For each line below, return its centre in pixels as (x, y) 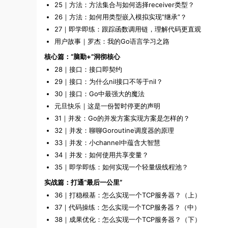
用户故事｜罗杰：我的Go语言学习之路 (112, 41)
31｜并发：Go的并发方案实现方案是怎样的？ (122, 118)
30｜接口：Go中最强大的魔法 (99, 94)
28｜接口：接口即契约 (88, 69)
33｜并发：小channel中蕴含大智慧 (107, 143)
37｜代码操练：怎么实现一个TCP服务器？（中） (127, 207)
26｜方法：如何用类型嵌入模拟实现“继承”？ (121, 17)
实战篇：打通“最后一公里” (83, 182)
